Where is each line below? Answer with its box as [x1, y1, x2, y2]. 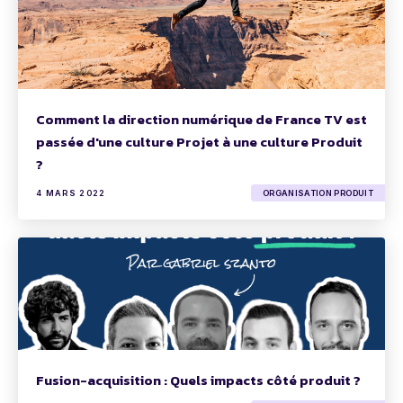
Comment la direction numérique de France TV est [36, 109, 367, 130]
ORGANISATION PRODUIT [262, 188, 373, 198]
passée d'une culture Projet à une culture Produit [36, 131, 363, 152]
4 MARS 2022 [36, 188, 106, 198]
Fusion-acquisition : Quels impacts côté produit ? [36, 370, 361, 390]
